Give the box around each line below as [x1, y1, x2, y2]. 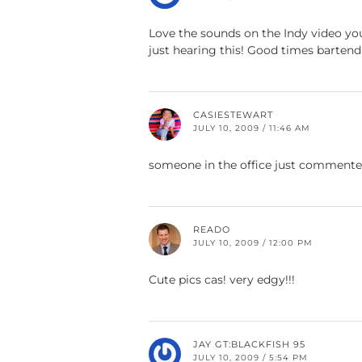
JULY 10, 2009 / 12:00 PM [193, 238, 313, 249]
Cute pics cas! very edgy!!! [149, 272, 295, 288]
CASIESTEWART [193, 109, 273, 121]
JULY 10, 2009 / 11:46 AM [193, 123, 310, 134]
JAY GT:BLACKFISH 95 [193, 339, 305, 351]
